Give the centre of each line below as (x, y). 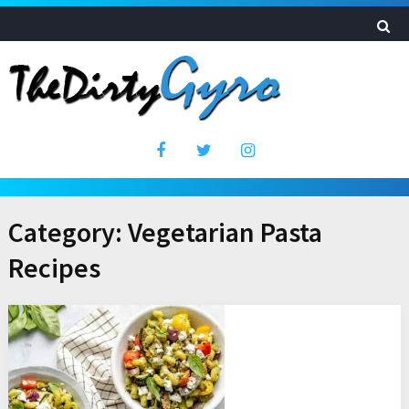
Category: (68, 232)
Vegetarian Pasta (225, 232)
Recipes (54, 267)
